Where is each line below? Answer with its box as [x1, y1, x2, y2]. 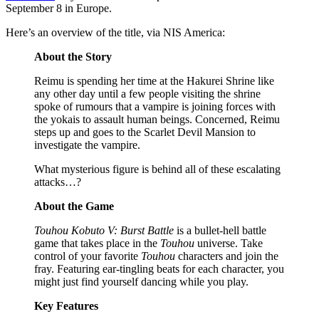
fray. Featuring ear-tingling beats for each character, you [34, 262, 284, 275]
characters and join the [175, 249, 278, 262]
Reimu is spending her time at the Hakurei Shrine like [34, 74, 274, 87]
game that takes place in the [34, 236, 160, 249]
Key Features [34, 299, 98, 312]
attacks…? [34, 175, 81, 188]
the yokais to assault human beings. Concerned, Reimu [34, 113, 280, 125]
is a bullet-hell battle [174, 224, 266, 236]
